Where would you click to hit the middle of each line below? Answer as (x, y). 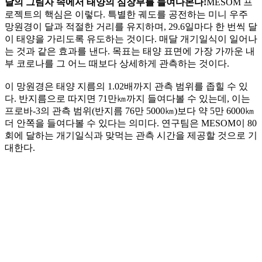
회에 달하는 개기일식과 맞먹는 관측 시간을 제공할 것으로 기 (131, 135)
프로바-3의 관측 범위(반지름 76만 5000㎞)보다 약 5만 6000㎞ (130, 111)
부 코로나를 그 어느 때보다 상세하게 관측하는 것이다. (117, 63)
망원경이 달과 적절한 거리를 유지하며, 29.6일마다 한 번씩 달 (131, 26)
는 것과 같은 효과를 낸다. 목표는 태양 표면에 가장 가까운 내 (130, 51)
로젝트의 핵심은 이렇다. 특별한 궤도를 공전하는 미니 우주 (126, 14)
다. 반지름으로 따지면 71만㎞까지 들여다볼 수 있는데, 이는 (127, 98)
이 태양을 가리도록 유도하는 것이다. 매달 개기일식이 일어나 (131, 39)
